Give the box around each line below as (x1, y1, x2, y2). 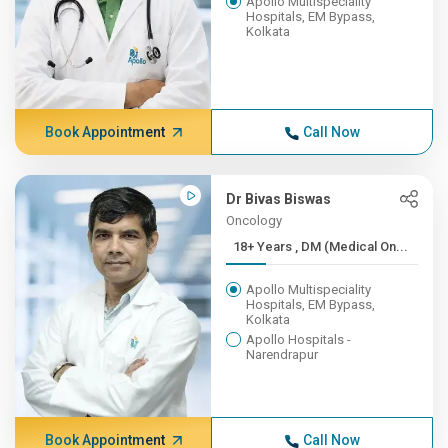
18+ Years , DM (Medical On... (295, 239, 409, 254)
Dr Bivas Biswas (226, 191, 332, 207)
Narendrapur (246, 347, 319, 362)
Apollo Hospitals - (246, 332, 352, 347)
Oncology (226, 213, 283, 228)
